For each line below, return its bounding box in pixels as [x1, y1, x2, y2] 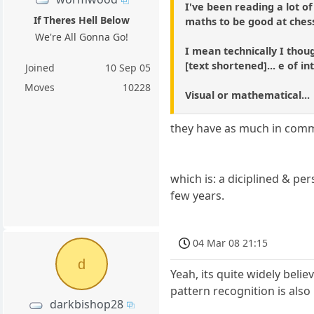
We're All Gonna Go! [34, 30, 128, 44]
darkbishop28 [50, 296, 124, 312]
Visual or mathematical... [185, 88, 310, 102]
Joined [25, 61, 55, 75]
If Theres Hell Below [33, 13, 130, 27]
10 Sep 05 [105, 61, 151, 75]
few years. [170, 187, 225, 203]
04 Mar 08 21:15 [193, 235, 268, 250]
